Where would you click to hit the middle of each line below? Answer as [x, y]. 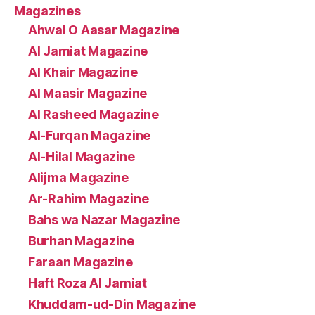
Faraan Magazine [81, 262]
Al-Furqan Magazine [90, 135]
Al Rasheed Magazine [94, 114]
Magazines [47, 11]
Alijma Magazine [78, 177]
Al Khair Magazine [83, 72]
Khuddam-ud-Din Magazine [112, 304]
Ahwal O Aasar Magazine [104, 30]
